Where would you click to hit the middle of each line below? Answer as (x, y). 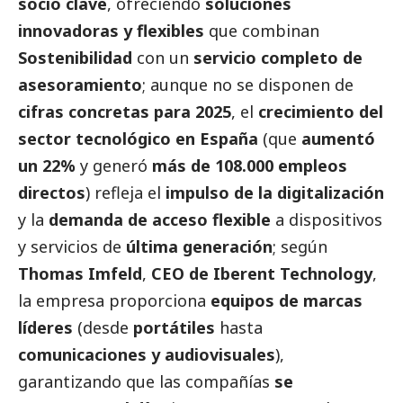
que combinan (262, 30)
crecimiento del (321, 111)
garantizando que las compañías (146, 381)
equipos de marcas (287, 300)
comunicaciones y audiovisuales (147, 354)
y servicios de (72, 246)
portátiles (174, 327)
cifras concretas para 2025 (125, 111)
